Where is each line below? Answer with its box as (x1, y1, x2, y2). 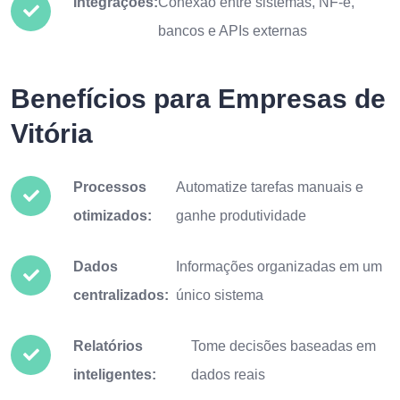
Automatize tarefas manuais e (176, 179, 364, 195)
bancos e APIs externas (158, 23, 307, 38)
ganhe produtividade (176, 208, 307, 223)
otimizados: (73, 208, 152, 223)
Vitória (11, 119, 93, 148)
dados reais (191, 367, 266, 382)
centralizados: (73, 287, 169, 303)
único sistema (176, 287, 264, 303)
